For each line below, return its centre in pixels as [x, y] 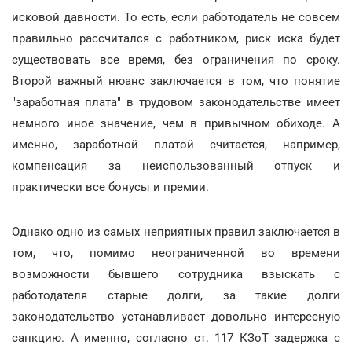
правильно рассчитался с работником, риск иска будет [176, 38]
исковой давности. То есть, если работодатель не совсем [176, 17]
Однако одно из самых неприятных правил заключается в [176, 232]
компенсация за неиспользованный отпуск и [176, 166]
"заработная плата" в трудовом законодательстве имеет [176, 102]
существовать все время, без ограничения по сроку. [176, 60]
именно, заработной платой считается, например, [176, 145]
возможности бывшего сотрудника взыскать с [176, 274]
